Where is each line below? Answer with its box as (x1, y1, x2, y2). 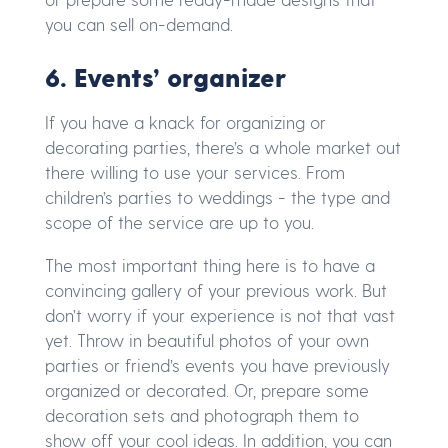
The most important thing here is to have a (45, 255, 375, 276)
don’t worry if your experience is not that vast (45, 305, 395, 326)
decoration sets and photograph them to (45, 405, 359, 426)
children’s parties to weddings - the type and (45, 187, 390, 208)
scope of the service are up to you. (45, 212, 314, 233)
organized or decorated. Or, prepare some (45, 380, 369, 401)
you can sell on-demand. (45, 13, 233, 34)
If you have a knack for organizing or (45, 112, 326, 133)
